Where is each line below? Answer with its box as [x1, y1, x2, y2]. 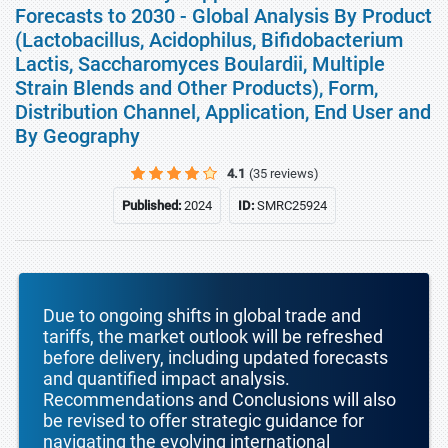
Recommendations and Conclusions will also [43, 389, 396, 410]
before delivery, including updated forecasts [43, 347, 388, 368]
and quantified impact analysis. [43, 368, 290, 389]
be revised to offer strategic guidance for [43, 410, 364, 431]
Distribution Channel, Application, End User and [15, 100, 431, 124]
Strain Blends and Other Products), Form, [15, 76, 378, 100]
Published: [121, 198, 184, 213]
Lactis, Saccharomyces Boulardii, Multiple [15, 52, 385, 76]
